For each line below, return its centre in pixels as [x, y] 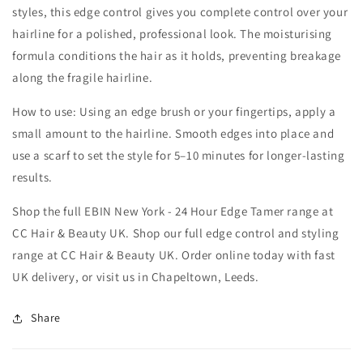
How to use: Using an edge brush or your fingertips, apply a [174, 112]
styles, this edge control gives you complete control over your [180, 12]
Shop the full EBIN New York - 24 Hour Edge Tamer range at [173, 211]
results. [32, 177]
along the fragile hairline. [83, 78]
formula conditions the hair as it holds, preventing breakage [177, 56]
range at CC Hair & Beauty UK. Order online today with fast [174, 255]
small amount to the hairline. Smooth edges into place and [173, 134]
